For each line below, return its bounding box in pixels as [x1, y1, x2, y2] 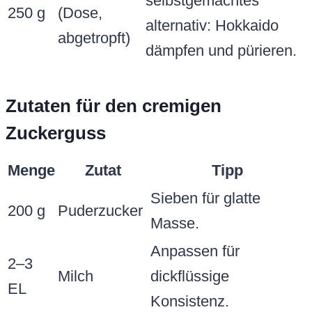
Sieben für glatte [150, 189, 260, 208]
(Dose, [58, 4, 102, 22]
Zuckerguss [6, 123, 106, 144]
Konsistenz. [150, 292, 229, 311]
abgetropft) [58, 29, 130, 47]
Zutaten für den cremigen [6, 95, 221, 117]
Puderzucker [58, 202, 143, 220]
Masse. [150, 214, 199, 233]
